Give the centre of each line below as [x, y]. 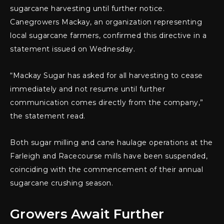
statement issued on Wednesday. [72, 49]
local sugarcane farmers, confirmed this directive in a [108, 36]
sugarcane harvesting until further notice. [87, 9]
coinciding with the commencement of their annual [106, 170]
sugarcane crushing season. [61, 183]
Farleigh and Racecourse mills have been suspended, [109, 156]
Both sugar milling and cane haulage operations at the [111, 143]
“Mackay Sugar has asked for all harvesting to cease [106, 76]
